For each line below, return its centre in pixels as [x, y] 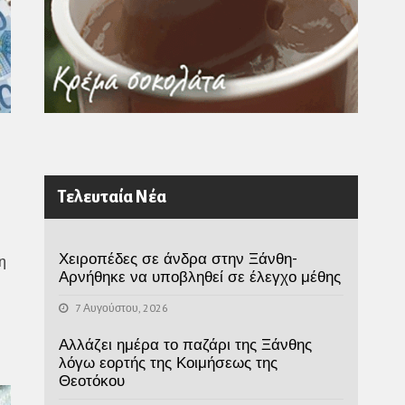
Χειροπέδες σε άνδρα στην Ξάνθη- [177, 258]
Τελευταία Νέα [111, 197]
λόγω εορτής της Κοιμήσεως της [168, 362]
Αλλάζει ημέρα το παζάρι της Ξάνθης [185, 344]
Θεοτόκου [91, 380]
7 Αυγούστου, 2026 [120, 307]
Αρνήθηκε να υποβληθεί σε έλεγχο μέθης [199, 276]
